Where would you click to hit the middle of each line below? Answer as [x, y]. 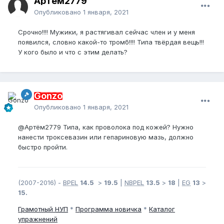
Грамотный [36, 209]
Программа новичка [108, 209]
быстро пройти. [43, 147]
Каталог [162, 209]
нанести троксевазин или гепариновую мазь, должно [106, 137]
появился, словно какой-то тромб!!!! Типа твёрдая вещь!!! [111, 42]
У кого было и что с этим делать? [73, 52]
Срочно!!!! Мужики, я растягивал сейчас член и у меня [106, 32]
